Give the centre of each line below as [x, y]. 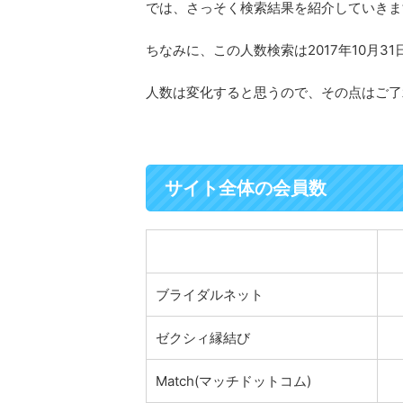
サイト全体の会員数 [246, 188]
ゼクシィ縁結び [203, 337]
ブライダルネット [210, 294]
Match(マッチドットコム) [233, 381]
